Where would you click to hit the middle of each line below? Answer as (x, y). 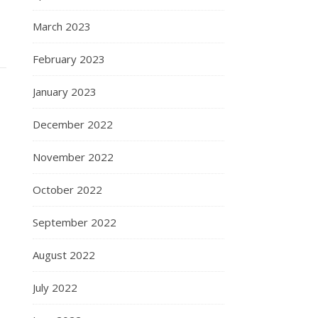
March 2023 (62, 26)
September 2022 (75, 222)
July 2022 (55, 287)
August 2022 (64, 255)
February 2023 (69, 59)
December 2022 (73, 124)
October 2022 (67, 190)
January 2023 (65, 92)
